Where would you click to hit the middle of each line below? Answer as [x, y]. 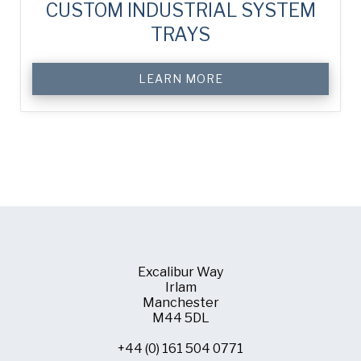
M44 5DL [180, 317]
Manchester [180, 302]
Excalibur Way [180, 272]
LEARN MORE [180, 78]
